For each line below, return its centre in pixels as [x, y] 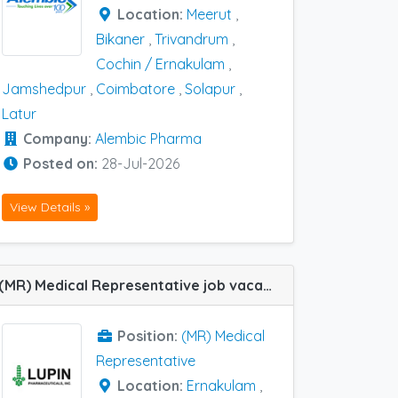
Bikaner [120, 39]
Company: [59, 139]
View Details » [50, 207]
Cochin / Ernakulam [160, 64]
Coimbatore [135, 89]
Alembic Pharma [148, 139]
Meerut [209, 14]
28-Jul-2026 [140, 163]
